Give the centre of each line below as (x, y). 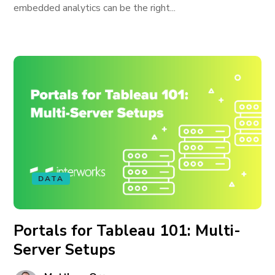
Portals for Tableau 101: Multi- (127, 231)
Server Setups (65, 250)
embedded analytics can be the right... (95, 8)
